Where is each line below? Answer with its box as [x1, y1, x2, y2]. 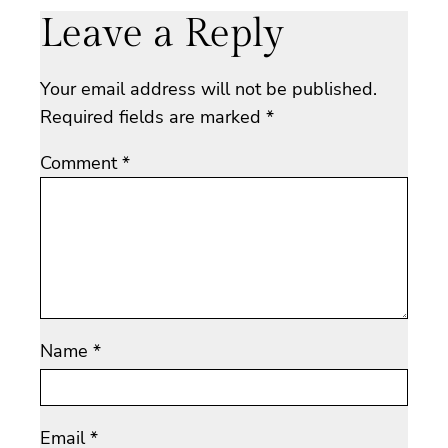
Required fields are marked [40, 104, 266, 129]
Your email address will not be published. [40, 76, 377, 101]
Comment [40, 150, 122, 175]
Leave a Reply [40, 9, 284, 57]
